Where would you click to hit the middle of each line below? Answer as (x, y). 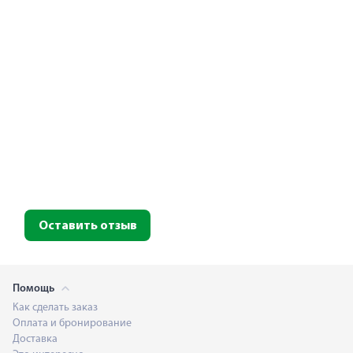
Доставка (35, 339)
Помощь (35, 289)
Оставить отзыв (87, 226)
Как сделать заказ (55, 308)
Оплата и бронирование (72, 323)
